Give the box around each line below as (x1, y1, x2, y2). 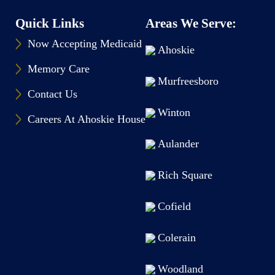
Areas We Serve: (145, 16, 236, 31)
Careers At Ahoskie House (28, 113, 145, 125)
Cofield (158, 200, 191, 212)
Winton (158, 106, 190, 118)
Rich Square (158, 169, 212, 181)
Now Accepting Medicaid (28, 37, 142, 50)
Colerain (158, 231, 196, 244)
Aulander (158, 137, 199, 150)
